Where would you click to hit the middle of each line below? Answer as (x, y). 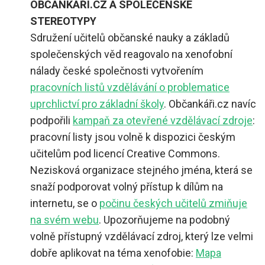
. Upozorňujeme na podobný (164, 219)
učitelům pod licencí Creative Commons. (125, 153)
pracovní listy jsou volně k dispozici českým (133, 137)
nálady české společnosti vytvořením (117, 70)
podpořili (51, 120)
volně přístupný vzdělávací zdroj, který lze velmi (142, 236)
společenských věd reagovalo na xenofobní (131, 54)
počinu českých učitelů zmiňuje (173, 203)
